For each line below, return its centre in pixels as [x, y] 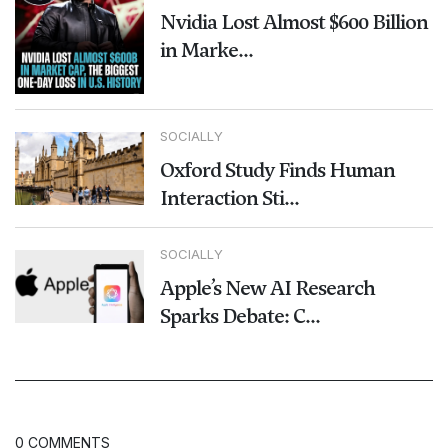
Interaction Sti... [229, 197]
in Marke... [206, 50]
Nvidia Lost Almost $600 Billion [293, 22]
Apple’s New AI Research [267, 287]
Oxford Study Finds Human [277, 169]
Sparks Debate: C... [239, 315]
